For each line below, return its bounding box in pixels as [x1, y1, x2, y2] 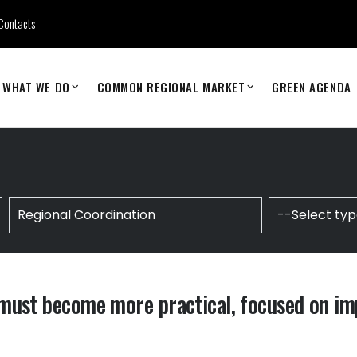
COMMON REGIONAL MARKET [96, 78, 245, 96]
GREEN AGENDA [272, 78, 351, 96]
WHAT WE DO [2, 78, 70, 96]
